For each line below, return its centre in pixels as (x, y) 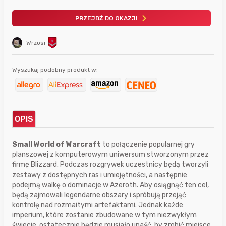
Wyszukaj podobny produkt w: (55, 69)
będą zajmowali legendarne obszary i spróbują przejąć (99, 195)
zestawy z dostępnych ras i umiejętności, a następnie (100, 175)
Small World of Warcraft (56, 144)
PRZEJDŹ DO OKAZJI (106, 18)
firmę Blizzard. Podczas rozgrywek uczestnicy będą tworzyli (110, 164)
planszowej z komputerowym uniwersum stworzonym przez (110, 154)
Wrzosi (36, 43)
